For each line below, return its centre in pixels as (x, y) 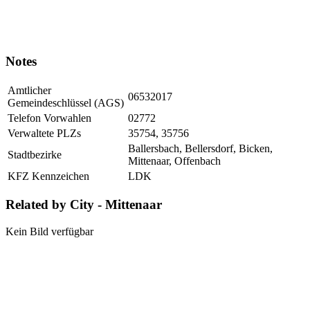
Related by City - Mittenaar (84, 205)
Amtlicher (29, 90)
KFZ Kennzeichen (48, 176)
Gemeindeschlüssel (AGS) (66, 102)
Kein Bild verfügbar (49, 232)
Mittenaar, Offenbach (174, 161)
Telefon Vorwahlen (49, 118)
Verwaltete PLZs (44, 133)
